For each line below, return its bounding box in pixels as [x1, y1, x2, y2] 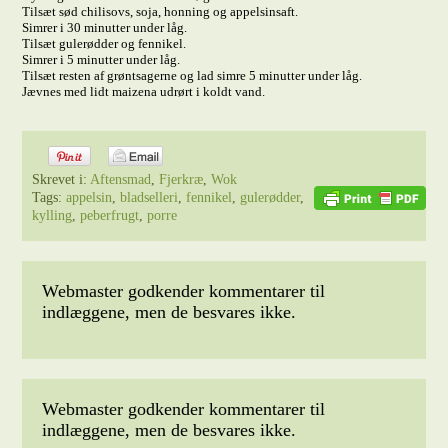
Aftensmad [90, 172, 152, 187]
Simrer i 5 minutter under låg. [22, 52, 181, 67]
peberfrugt [80, 208, 140, 223]
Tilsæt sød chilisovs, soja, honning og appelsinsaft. [22, 4, 299, 19]
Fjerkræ [159, 172, 204, 187]
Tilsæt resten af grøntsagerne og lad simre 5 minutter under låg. [22, 68, 363, 83]
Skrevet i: [32, 172, 91, 187]
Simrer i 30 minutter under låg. [22, 20, 188, 35]
